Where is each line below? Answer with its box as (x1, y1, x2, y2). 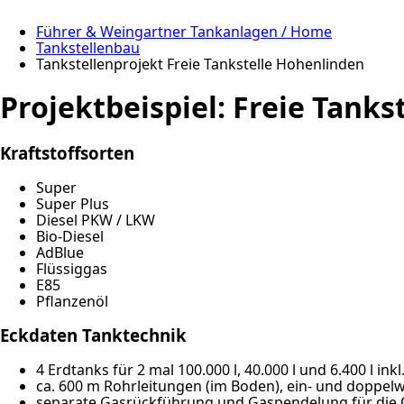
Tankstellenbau (36, 38, 140, 58)
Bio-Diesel (36, 225, 104, 246)
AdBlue (36, 242, 84, 262)
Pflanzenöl (36, 290, 108, 311)
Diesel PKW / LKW (36, 209, 155, 230)
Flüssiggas (36, 258, 107, 279)
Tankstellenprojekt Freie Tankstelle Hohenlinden (36, 54, 364, 74)
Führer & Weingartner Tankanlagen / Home (36, 22, 332, 41)
